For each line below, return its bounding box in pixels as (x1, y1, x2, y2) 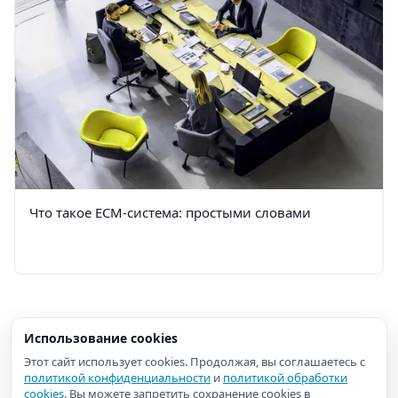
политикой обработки (223, 370, 347, 386)
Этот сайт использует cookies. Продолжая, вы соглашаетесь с (24, 354, 365, 370)
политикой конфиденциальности (24, 370, 211, 386)
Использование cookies (24, 330, 178, 346)
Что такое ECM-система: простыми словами (29, 203, 311, 221)
